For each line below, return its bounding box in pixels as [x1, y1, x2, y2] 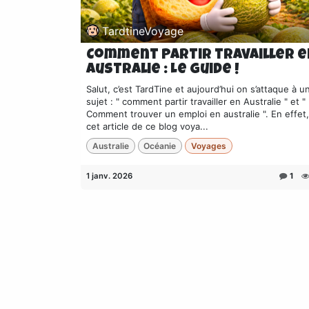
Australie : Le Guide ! [86, 63, 239, 78]
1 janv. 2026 [86, 170, 132, 181]
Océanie [143, 140, 177, 151]
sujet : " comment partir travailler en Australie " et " [86, 96, 306, 108]
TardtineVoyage [102, 23, 184, 38]
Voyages [190, 140, 226, 151]
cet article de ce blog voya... [86, 121, 208, 132]
